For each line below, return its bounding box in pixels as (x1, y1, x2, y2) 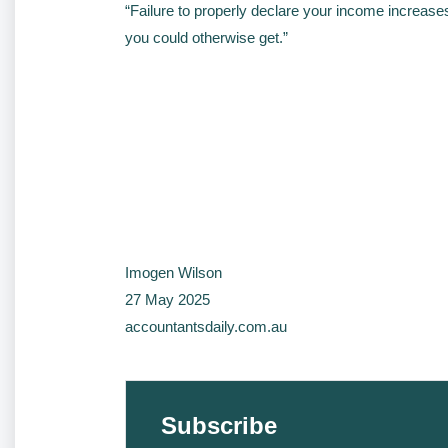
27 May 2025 (125, 291, 210, 308)
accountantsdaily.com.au (125, 318, 287, 335)
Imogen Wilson (125, 264, 222, 281)
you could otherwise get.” (125, 29, 288, 46)
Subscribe (161, 412, 277, 439)
